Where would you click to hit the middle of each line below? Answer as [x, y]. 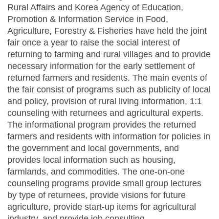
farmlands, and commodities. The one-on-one [96, 172]
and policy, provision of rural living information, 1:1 [105, 101]
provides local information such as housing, [91, 160]
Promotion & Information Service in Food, [88, 19]
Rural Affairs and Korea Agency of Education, [95, 8]
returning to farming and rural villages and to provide [109, 55]
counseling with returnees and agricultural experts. [105, 113]
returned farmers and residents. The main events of [107, 78]
